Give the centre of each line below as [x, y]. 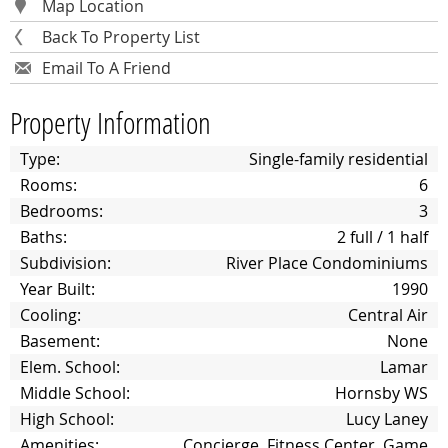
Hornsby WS [381, 393]
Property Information [110, 122]
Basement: [60, 341]
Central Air [388, 315]
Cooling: [50, 315]
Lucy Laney [387, 419]
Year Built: [57, 289]
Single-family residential [338, 159]
